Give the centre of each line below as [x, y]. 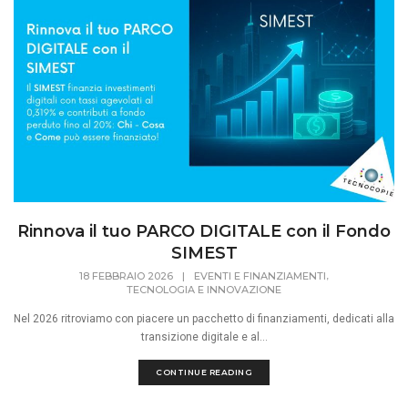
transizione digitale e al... [204, 337]
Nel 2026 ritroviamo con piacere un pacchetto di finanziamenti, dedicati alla [204, 319]
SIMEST [204, 254]
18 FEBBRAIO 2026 [126, 276]
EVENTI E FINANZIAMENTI [260, 276]
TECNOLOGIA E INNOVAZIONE [204, 290]
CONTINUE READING [204, 372]
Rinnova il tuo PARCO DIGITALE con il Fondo [204, 232]
